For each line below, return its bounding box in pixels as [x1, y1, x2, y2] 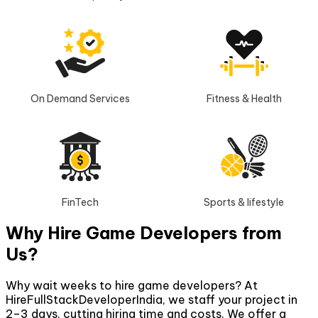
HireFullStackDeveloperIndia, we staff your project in [6, 292, 297, 307]
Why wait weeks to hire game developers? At [6, 278, 258, 293]
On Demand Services [30, 92, 130, 105]
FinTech [61, 195, 99, 209]
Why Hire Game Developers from [6, 221, 282, 243]
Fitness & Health [206, 92, 282, 105]
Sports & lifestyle [204, 195, 285, 209]
